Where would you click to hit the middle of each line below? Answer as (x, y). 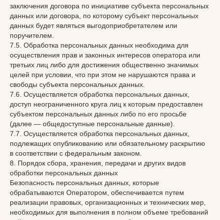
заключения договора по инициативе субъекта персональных (109, 6)
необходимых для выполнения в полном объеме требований (109, 212)
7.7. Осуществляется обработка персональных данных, (100, 134)
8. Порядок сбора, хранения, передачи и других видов (98, 163)
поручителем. (32, 35)
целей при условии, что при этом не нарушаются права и (103, 75)
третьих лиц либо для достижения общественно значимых (104, 65)
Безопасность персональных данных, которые (84, 183)
